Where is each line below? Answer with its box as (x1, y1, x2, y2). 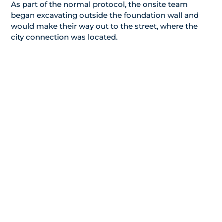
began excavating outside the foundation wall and (11, 10, 199, 20)
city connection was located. (11, 32, 117, 42)
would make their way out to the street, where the (11, 21, 198, 31)
